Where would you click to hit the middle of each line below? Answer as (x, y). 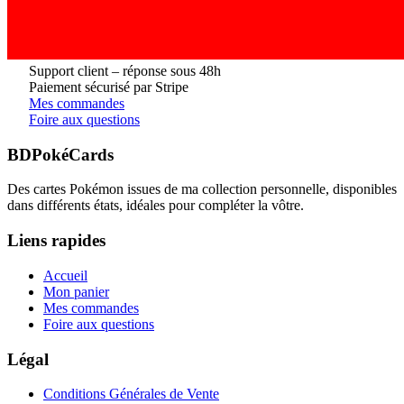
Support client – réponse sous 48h (125, 71)
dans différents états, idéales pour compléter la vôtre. (156, 206)
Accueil (65, 275)
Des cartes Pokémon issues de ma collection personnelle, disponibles (202, 189)
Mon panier (76, 291)
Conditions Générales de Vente (131, 394)
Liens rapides (56, 241)
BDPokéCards (60, 154)
